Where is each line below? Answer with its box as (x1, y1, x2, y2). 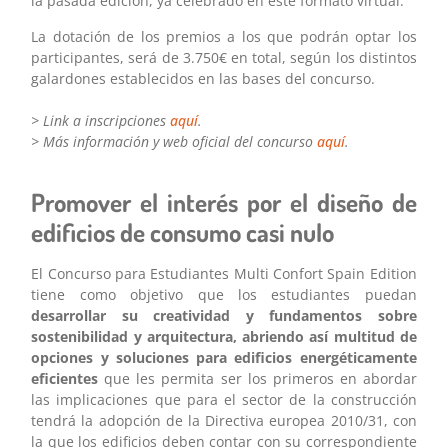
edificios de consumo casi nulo (31, 216, 335, 249)
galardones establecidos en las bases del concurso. (31, 68, 376, 88)
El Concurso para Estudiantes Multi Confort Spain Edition (31, 264, 417, 284)
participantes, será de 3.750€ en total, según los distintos (31, 47, 417, 67)
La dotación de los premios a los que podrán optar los (31, 26, 417, 46)
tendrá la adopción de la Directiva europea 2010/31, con (31, 411, 417, 431)
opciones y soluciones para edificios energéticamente (31, 348, 417, 368)
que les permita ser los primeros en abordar (98, 369, 417, 389)
